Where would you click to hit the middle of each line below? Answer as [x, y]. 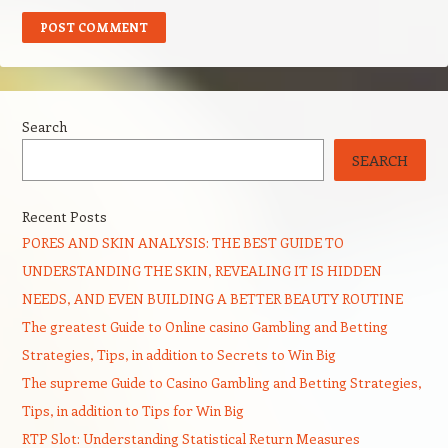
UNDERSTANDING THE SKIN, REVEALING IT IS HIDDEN [201, 270]
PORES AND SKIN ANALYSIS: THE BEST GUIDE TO [182, 242]
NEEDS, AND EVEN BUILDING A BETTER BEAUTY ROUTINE [212, 298]
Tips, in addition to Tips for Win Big [132, 410]
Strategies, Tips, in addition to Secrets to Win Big [178, 354]
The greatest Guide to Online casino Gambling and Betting [204, 326]
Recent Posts [64, 216]
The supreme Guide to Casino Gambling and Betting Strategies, [221, 382]
